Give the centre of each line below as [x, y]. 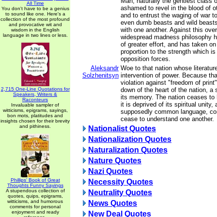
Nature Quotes [115, 161]
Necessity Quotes [121, 182]
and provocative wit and [35, 24]
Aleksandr [105, 68]
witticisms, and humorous [35, 201]
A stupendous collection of [35, 191]
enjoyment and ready [35, 212]
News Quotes [113, 203]
